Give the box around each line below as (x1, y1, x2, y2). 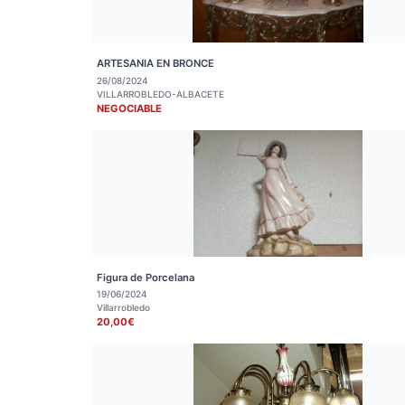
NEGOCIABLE (97, 101, 162, 115)
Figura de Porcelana (97, 270, 194, 284)
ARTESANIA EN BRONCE (97, 57, 214, 70)
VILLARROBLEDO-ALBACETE (97, 88, 224, 99)
